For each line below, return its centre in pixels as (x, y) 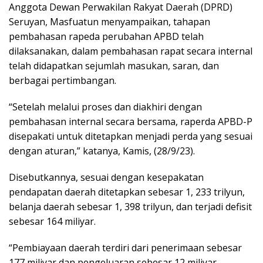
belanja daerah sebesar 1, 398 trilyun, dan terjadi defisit (130, 207)
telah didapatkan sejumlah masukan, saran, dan (114, 66)
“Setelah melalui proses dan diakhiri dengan (105, 107)
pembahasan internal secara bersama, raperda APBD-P (131, 122)
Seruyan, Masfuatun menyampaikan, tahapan (109, 22)
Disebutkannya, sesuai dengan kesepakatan (106, 178)
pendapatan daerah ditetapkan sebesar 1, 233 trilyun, (127, 192)
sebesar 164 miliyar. (52, 222)
